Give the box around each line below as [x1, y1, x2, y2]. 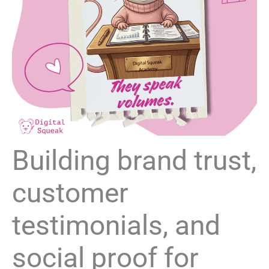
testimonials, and [12, 209, 220, 241]
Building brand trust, [12, 144, 256, 177]
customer [12, 177, 128, 209]
